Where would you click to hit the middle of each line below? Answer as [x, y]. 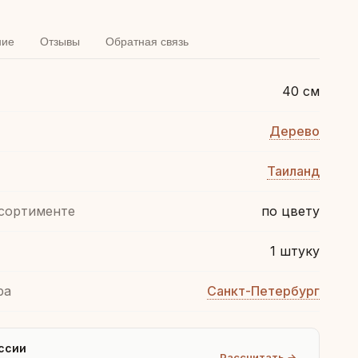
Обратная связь [147, 42]
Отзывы [60, 42]
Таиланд [293, 171]
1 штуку [295, 251]
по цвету [290, 211]
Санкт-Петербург [263, 291]
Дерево [294, 131]
